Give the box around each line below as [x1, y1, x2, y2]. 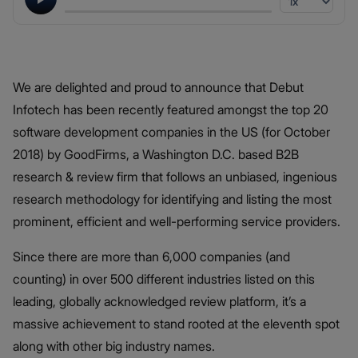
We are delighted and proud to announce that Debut [13, 78, 304, 95]
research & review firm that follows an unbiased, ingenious [13, 168, 337, 185]
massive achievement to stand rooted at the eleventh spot [13, 315, 340, 332]
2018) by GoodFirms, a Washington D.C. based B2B [13, 145, 299, 162]
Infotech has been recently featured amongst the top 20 [13, 101, 328, 117]
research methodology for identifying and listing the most [13, 190, 332, 207]
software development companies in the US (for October [13, 123, 330, 140]
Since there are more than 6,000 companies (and [13, 248, 290, 265]
